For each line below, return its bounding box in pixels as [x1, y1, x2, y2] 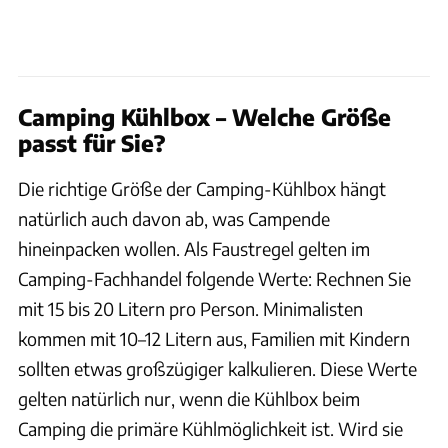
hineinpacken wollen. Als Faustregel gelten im [18, 236, 370, 260]
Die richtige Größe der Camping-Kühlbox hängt [18, 176, 386, 200]
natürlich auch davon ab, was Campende [18, 206, 330, 230]
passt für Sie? [18, 128, 166, 157]
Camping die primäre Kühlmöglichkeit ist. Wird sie [18, 416, 403, 440]
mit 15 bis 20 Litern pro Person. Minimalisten [18, 296, 363, 320]
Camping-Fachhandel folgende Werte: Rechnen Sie [18, 266, 411, 290]
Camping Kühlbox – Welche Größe [18, 102, 391, 131]
